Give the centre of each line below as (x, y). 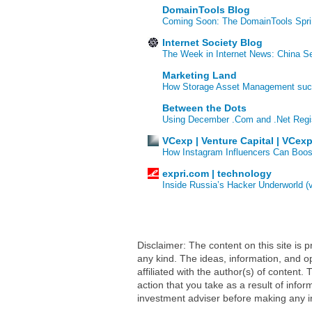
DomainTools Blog (206, 10)
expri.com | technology (217, 174)
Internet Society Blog (212, 43)
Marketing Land (200, 76)
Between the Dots (204, 108)
